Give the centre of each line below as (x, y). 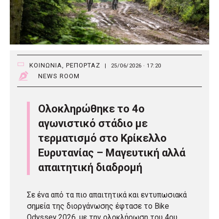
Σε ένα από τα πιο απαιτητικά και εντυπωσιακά (107, 195)
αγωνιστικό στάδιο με (93, 123)
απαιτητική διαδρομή (90, 167)
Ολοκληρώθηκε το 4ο (91, 109)
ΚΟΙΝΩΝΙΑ (46, 65)
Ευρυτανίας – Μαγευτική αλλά (112, 153)
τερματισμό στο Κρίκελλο (102, 138)
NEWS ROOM (59, 76)
